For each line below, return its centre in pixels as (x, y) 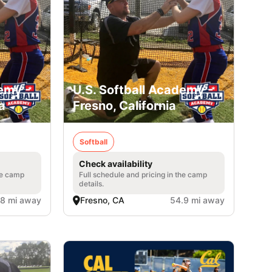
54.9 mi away (197, 200)
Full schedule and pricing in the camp (143, 174)
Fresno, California (125, 105)
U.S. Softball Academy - (143, 90)
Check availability (116, 163)
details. (92, 183)
